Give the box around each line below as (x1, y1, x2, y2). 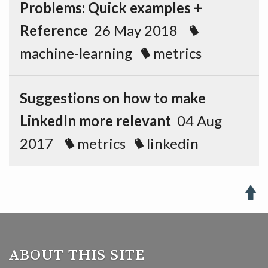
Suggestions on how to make (20, 89, 206, 106)
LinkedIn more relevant (20, 112, 171, 129)
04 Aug (171, 112, 222, 129)
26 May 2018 (88, 22, 190, 39)
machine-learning (20, 44, 132, 62)
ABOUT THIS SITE (9, 246, 145, 264)
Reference (20, 22, 88, 39)
